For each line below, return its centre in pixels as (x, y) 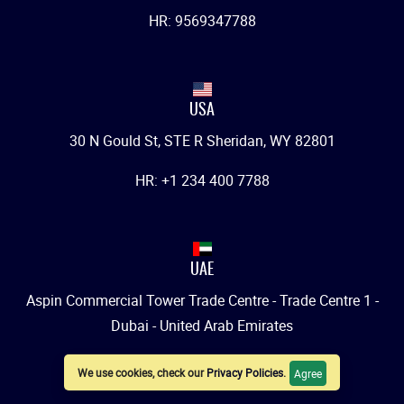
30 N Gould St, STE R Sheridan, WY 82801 (202, 141)
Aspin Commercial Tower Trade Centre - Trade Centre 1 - (202, 301)
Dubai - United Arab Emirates (202, 326)
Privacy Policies (245, 373)
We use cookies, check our (142, 373)
